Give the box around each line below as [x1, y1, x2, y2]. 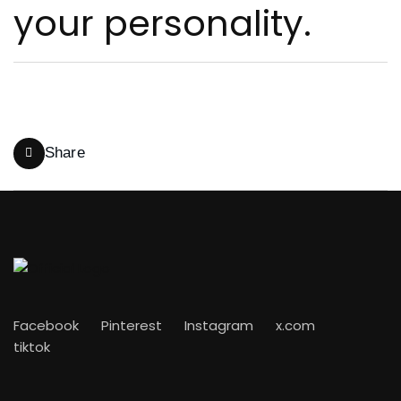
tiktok [13, 337, 50, 357]
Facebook [13, 316, 79, 336]
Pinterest [101, 316, 162, 336]
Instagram [184, 316, 253, 336]
